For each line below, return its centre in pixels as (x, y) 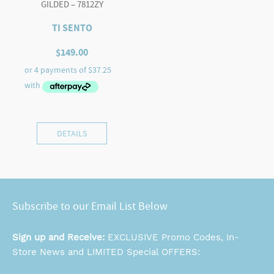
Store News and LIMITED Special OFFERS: (106, 252)
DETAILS (72, 133)
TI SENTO (72, 28)
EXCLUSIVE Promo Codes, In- (173, 237)
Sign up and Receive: (60, 237)
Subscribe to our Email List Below (90, 206)
